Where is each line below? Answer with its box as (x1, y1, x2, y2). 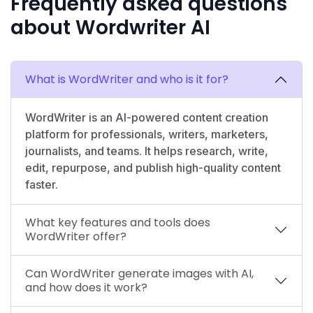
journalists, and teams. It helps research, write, (25, 143, 268, 158)
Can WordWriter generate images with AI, (25, 265, 254, 282)
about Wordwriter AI (10, 13, 210, 41)
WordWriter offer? (25, 228, 126, 245)
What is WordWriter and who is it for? (25, 71, 228, 87)
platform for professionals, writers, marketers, (25, 126, 268, 141)
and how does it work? (25, 279, 147, 296)
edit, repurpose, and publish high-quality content (25, 160, 281, 175)
